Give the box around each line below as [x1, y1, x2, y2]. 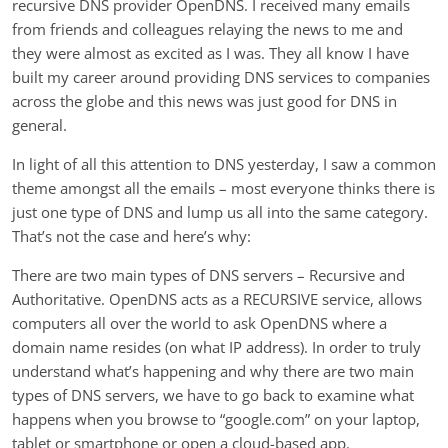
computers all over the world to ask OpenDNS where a [12, 312, 387, 333]
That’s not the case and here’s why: [12, 225, 251, 246]
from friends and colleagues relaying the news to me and [12, 18, 403, 39]
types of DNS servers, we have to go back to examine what [12, 384, 414, 405]
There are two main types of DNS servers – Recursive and [12, 264, 405, 285]
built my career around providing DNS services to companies [12, 66, 430, 87]
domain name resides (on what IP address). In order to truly [12, 336, 421, 357]
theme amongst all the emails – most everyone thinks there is [12, 177, 435, 198]
